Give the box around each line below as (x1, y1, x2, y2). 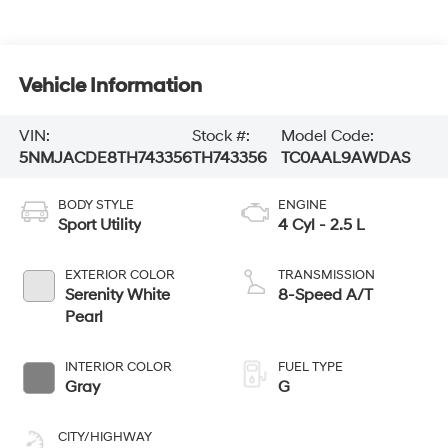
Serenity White (64, 285, 170, 306)
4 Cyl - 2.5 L (278, 215, 365, 236)
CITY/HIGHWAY (57, 429, 152, 446)
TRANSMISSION (278, 267, 375, 284)
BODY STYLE (57, 197, 134, 214)
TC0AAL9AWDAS (281, 147, 411, 168)
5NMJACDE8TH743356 (18, 147, 192, 168)
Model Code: (281, 125, 375, 146)
